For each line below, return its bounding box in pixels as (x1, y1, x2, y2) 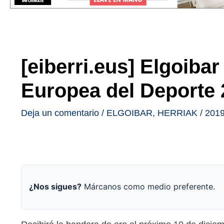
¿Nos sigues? (29, 181, 81, 192)
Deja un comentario (21, 107, 99, 118)
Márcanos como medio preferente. (81, 181, 215, 192)
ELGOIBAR (106, 107, 152, 118)
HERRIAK (157, 107, 197, 118)
